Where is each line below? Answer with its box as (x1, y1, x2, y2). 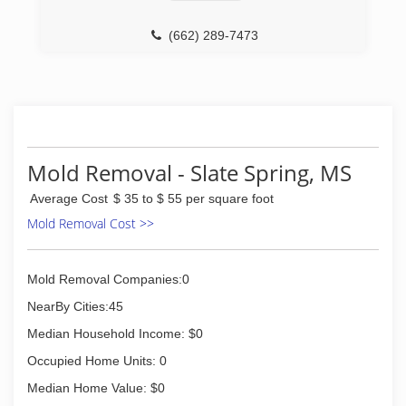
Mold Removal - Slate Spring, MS (27, 158, 352, 188)
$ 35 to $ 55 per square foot (113, 191, 274, 206)
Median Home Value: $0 (27, 381, 165, 395)
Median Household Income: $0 (27, 326, 203, 341)
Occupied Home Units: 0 (27, 353, 167, 368)
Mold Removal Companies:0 (27, 272, 189, 286)
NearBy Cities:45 (27, 299, 123, 314)
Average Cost (30, 191, 108, 206)
